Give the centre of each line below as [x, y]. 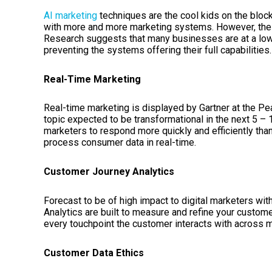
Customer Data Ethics [95, 253]
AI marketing [70, 15]
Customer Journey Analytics [111, 172]
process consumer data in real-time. [121, 143]
